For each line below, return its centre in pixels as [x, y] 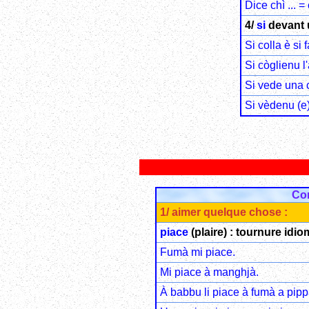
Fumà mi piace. [197, 252]
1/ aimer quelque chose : [223, 212]
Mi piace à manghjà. [209, 272]
